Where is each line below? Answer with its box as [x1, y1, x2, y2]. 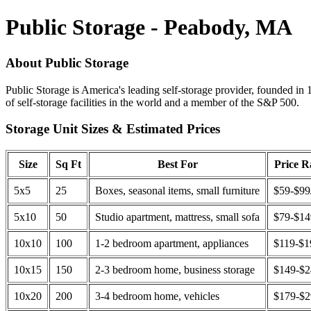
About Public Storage [6, 55, 128, 70]
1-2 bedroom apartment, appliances [95, 237, 249, 250]
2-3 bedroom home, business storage [95, 264, 255, 276]
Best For [157, 158, 198, 171]
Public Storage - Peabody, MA [6, 15, 292, 40]
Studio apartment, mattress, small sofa [95, 211, 260, 224]
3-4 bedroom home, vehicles [95, 290, 219, 303]
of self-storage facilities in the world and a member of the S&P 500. [6, 96, 299, 108]
